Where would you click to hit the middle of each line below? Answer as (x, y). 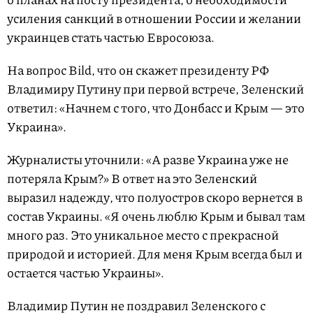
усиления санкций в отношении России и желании (154, 19)
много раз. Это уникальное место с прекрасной (143, 235)
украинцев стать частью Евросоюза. (111, 37)
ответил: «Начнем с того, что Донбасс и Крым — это (156, 108)
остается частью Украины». (86, 273)
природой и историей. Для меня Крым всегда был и (155, 254)
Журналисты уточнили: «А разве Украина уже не (148, 160)
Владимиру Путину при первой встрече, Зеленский (155, 89)
